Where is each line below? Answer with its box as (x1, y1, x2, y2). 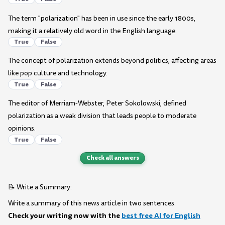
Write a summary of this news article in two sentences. (8, 198, 176, 208)
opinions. (8, 124, 36, 134)
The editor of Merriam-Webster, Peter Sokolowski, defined (8, 98, 186, 108)
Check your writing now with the (8, 210, 122, 221)
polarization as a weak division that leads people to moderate (8, 111, 196, 121)
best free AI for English (122, 210, 200, 221)
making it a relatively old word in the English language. (8, 26, 177, 36)
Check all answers (86, 153, 139, 163)
